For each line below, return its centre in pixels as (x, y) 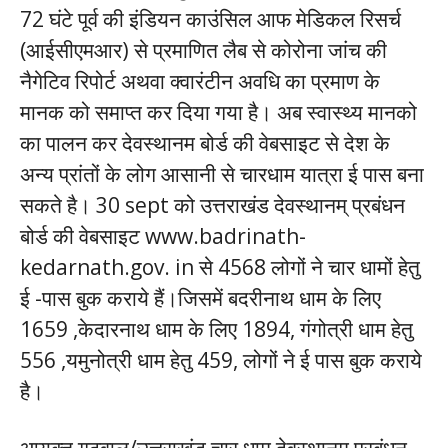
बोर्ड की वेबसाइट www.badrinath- (163, 236)
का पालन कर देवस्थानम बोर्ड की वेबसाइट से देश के (205, 143)
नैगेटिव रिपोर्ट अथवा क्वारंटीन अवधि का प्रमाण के (200, 81)
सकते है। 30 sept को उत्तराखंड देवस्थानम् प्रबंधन (212, 205)
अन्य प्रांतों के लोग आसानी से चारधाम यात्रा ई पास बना (222, 174)
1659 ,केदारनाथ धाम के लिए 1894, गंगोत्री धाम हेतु (216, 329)
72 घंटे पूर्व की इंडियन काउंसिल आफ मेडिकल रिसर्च (210, 19)
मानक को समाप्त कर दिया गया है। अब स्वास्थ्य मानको (218, 112)
